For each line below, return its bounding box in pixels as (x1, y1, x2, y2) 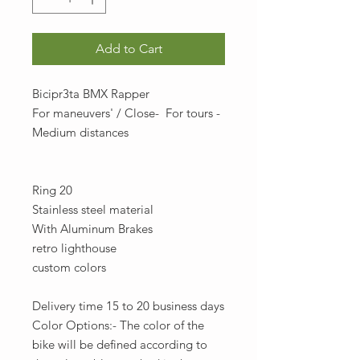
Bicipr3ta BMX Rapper (32, 86, 149, 101)
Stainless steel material (32, 202, 153, 217)
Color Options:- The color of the (32, 317, 204, 333)
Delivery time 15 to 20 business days (32, 298, 224, 313)
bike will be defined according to (32, 337, 207, 352)
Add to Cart (95, 41, 162, 56)
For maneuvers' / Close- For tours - (32, 105, 220, 121)
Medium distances (32, 125, 129, 140)
